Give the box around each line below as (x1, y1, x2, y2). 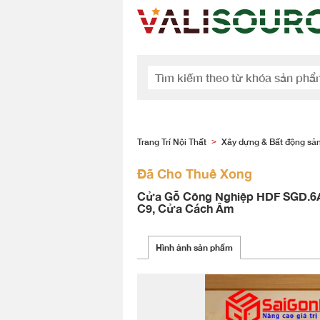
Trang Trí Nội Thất (137, 136, 206, 147)
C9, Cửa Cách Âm (137, 201, 234, 215)
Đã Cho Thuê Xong (137, 166, 252, 181)
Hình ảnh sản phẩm (156, 242, 233, 253)
